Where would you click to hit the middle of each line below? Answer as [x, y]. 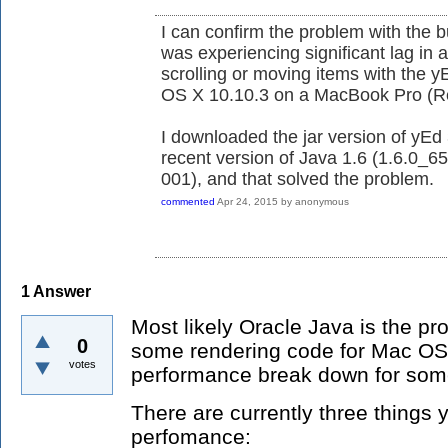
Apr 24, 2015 [247, 201]
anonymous [322, 201]
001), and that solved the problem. [297, 179]
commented [188, 201]
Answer [60, 292]
